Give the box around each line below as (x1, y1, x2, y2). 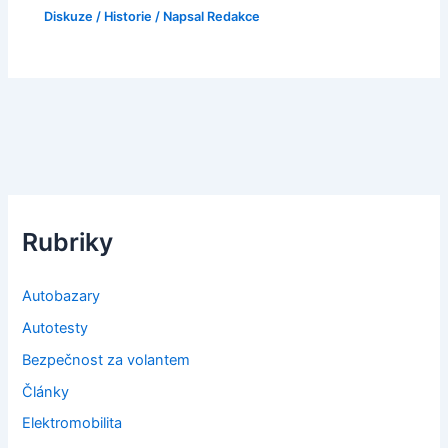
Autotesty (22, 318, 89, 337)
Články (22, 382, 70, 401)
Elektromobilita (22, 414, 123, 433)
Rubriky (22, 226, 114, 257)
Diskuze (44, 9, 94, 24)
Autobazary (22, 286, 101, 305)
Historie (104, 9, 153, 24)
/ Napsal (152, 9, 208, 24)
